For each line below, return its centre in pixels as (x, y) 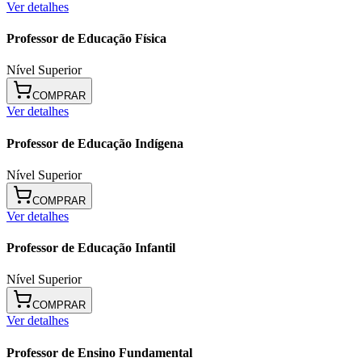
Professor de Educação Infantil (91, 248)
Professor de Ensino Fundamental (99, 352)
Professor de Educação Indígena (95, 143)
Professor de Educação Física (86, 39)
